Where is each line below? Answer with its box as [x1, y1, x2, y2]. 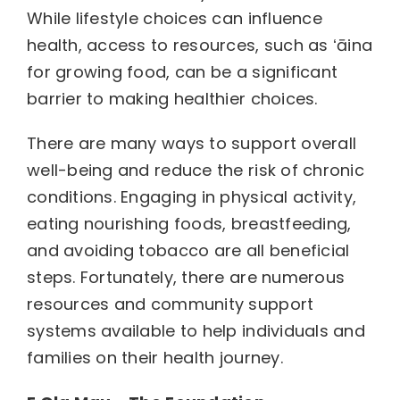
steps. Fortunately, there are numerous [26, 266, 346, 288]
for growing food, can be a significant [26, 61, 338, 83]
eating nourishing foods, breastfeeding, [26, 212, 352, 235]
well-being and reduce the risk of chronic [26, 159, 365, 181]
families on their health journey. [26, 346, 283, 369]
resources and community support [26, 293, 314, 315]
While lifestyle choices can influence [26, 7, 322, 29]
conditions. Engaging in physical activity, [26, 186, 357, 208]
